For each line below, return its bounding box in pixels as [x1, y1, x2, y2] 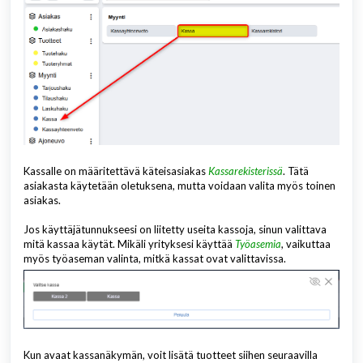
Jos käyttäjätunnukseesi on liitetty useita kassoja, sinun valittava [23, 223, 327, 237]
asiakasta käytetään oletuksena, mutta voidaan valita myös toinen [23, 179, 335, 193]
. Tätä [283, 164, 309, 178]
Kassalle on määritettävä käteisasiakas [23, 164, 208, 178]
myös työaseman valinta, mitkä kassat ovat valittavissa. [23, 252, 286, 266]
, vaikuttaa [281, 237, 331, 251]
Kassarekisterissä [208, 164, 283, 178]
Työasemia [235, 237, 281, 251]
